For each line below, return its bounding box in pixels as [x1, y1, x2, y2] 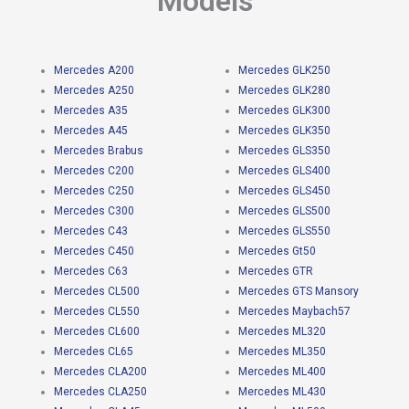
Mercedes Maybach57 [237, 305, 351, 319]
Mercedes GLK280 [237, 84, 330, 98]
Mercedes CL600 [53, 325, 140, 339]
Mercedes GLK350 [237, 124, 330, 138]
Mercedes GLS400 [237, 164, 330, 178]
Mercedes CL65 [53, 345, 133, 359]
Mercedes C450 [53, 245, 134, 258]
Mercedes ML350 [237, 345, 326, 359]
